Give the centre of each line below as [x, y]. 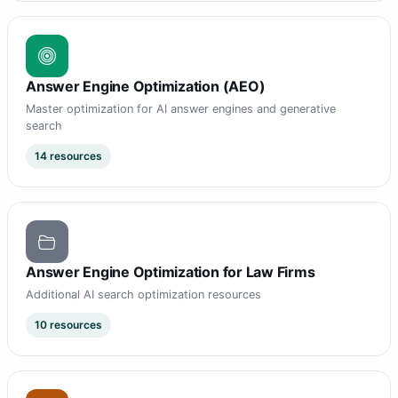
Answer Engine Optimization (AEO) [146, 87]
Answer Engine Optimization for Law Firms [171, 272]
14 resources [68, 156]
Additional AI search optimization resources [143, 295]
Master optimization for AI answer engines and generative [181, 109]
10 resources [68, 325]
